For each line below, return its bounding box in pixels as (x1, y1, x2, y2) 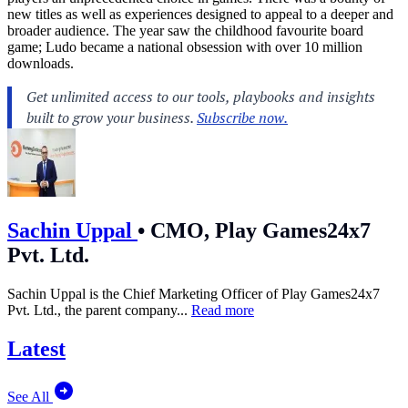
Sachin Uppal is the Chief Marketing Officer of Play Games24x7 (7, 285, 380, 301)
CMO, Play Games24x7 (145, 218, 371, 242)
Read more (191, 301, 254, 318)
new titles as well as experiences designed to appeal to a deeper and (7, 6, 393, 23)
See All (7, 388, 53, 404)
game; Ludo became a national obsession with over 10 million (7, 39, 362, 56)
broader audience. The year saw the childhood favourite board (7, 23, 363, 39)
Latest (7, 336, 66, 361)
